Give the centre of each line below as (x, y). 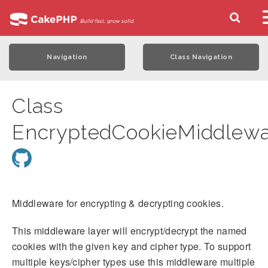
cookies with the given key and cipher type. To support (132, 246)
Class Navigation (201, 57)
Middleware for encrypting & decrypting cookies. (118, 203)
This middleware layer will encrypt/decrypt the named (130, 231)
